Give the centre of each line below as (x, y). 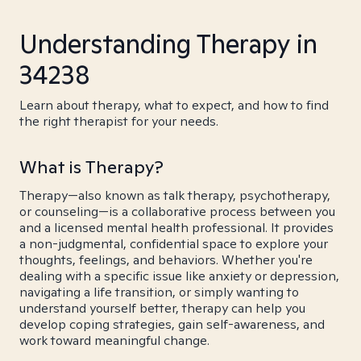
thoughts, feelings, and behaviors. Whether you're (166, 260)
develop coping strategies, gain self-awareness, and (172, 324)
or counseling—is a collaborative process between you (177, 212)
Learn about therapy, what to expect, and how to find (174, 105)
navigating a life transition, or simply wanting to (159, 292)
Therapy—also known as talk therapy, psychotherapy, (175, 195)
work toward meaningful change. (114, 340)
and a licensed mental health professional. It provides (176, 228)
